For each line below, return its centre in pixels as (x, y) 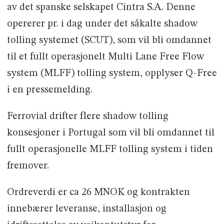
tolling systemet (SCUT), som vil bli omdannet (109, 40)
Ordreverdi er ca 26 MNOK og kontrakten (98, 192)
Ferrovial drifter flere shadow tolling (87, 116)
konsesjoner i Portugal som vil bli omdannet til (110, 133)
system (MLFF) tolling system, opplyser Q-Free (112, 73)
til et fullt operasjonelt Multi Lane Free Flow (105, 57)
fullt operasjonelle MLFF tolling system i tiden (110, 149)
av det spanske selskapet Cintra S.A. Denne (101, 7)
